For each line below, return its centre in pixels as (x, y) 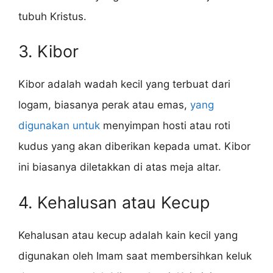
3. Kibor (48, 52)
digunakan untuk (59, 126)
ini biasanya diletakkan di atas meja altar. (120, 167)
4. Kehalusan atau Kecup (114, 202)
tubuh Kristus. (52, 16)
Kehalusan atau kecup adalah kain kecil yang (128, 235)
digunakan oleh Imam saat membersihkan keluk (135, 256)
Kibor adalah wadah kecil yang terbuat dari (124, 84)
